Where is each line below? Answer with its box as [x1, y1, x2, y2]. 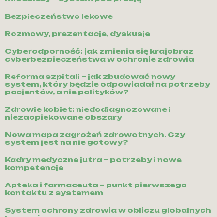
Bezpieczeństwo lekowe [5, 12, 113, 21]
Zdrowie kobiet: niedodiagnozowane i [5, 105, 171, 114]
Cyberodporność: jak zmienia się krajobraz [5, 47, 194, 56]
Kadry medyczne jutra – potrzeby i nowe [5, 155, 182, 164]
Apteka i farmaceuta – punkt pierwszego [5, 181, 187, 189]
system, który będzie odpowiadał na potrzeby [5, 80, 210, 89]
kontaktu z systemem [5, 188, 103, 197]
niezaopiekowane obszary [5, 113, 122, 122]
